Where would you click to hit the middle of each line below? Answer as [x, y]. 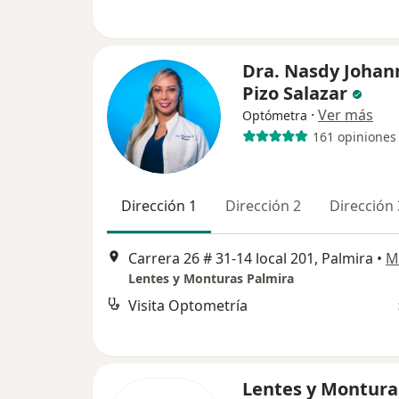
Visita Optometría [188, 306]
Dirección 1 [159, 206]
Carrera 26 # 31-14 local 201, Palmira [251, 259]
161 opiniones [354, 136]
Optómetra [275, 115]
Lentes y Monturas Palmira [211, 279]
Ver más [346, 115]
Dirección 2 [263, 206]
